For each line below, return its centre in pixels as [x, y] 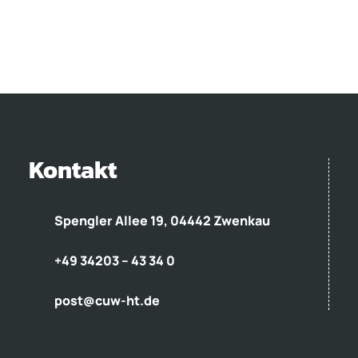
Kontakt [72, 169]
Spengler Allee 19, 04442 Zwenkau [163, 220]
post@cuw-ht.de [107, 300]
